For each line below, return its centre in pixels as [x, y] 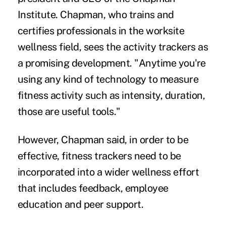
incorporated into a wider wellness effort [108, 172]
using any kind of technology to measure [108, 79]
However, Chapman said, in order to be [103, 139]
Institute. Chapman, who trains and [96, 14]
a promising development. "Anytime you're [111, 63]
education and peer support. [80, 204]
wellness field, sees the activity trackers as [113, 47]
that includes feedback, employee [93, 188]
